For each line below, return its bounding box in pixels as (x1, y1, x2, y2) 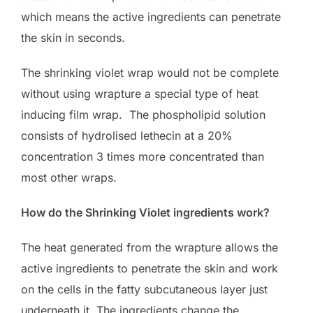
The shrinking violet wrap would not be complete (21, 65, 279, 80)
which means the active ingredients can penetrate (21, 9, 281, 24)
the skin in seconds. (21, 30, 125, 45)
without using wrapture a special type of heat (21, 86, 259, 101)
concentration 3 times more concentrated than (21, 149, 264, 163)
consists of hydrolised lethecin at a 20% (21, 128, 233, 143)
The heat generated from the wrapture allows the (21, 240, 278, 254)
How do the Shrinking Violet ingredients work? (21, 205, 270, 219)
